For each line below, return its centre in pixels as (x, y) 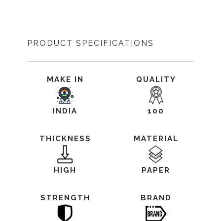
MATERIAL (156, 139)
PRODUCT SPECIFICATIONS (91, 43)
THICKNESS (65, 139)
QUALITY (156, 79)
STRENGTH (65, 198)
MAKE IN (65, 79)
